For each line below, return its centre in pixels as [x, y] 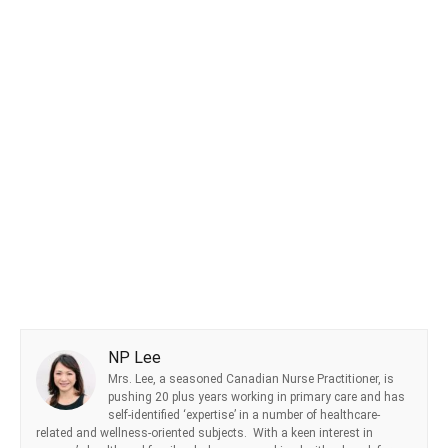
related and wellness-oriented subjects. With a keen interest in [204, 433]
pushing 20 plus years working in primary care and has [256, 397]
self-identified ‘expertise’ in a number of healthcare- [244, 415]
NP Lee [134, 358]
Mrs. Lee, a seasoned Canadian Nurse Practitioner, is [251, 379]
